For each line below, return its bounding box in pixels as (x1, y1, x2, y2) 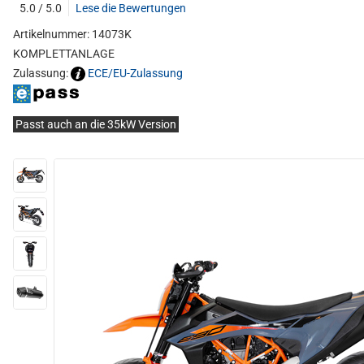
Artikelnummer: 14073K (13, 28, 132, 41)
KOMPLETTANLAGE (13, 47, 115, 60)
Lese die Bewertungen (76, 2, 186, 15)
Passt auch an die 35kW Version (15, 118, 176, 132)
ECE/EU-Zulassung (88, 67, 183, 80)
